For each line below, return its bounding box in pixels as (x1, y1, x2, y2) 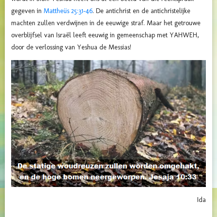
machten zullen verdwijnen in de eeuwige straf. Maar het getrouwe (11, 19, 201, 28)
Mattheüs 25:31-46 (44, 7, 93, 15)
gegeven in (11, 7, 44, 15)
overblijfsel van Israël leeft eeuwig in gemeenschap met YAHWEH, (11, 31, 199, 40)
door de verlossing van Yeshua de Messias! (11, 43, 131, 52)
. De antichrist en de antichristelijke (93, 7, 190, 15)
